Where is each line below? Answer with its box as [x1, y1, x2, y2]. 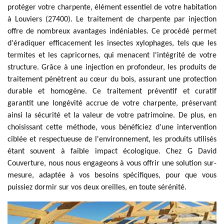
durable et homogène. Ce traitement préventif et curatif [7, 87, 216, 95]
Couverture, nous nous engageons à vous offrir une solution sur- [7, 159, 216, 167]
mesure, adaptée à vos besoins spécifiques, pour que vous [7, 171, 216, 179]
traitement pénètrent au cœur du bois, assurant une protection [7, 75, 216, 83]
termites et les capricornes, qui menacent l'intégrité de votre [7, 51, 216, 59]
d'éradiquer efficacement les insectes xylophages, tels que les [7, 39, 216, 47]
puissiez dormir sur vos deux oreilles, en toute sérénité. [7, 183, 186, 191]
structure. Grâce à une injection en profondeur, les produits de [7, 63, 216, 71]
